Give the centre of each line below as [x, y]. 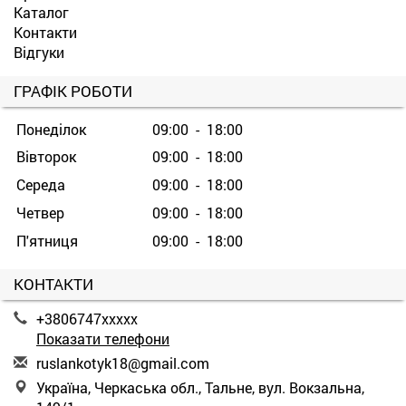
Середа [41, 184]
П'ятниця [47, 240]
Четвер [40, 212]
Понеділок [51, 129]
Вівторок [46, 156]
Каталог [41, 12]
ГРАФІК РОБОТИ [73, 91]
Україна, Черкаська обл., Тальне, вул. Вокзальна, [200, 387]
